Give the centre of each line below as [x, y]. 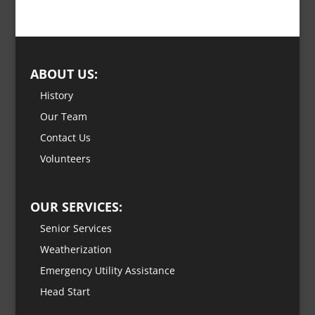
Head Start [65, 292]
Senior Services [76, 229]
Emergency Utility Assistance [107, 271]
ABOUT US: [64, 73]
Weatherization [76, 250]
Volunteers [65, 158]
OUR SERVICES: [76, 207]
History [56, 95]
